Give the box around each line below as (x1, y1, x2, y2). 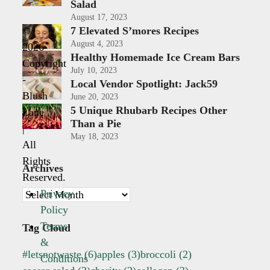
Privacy (40, 187, 74, 199)
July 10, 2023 (71, 65, 118, 75)
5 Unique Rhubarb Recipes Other (71, 104, 228, 117)
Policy (40, 204, 69, 216)
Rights (22, 155, 51, 167)
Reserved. (22, 171, 66, 183)
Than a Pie (71, 118, 122, 130)
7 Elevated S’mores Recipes (71, 24, 199, 37)
